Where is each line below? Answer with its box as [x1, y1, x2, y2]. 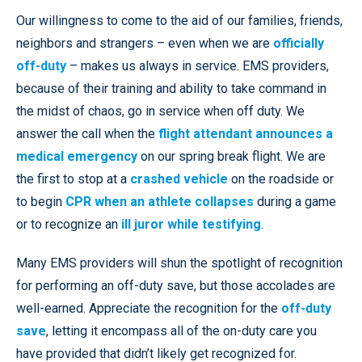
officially [273, 35, 324, 51]
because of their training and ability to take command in [16, 80, 326, 96]
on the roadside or [228, 170, 334, 187]
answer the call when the [16, 125, 158, 141]
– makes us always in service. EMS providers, [66, 57, 329, 74]
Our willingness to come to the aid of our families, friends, [16, 12, 343, 28]
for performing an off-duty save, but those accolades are [16, 277, 335, 293]
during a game [254, 193, 336, 209]
